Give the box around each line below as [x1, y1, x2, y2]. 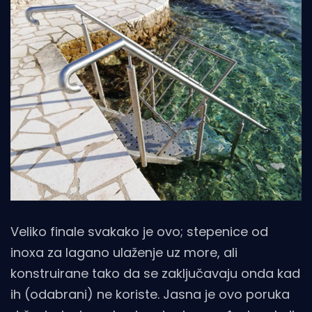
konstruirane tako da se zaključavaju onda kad [10, 265, 300, 283]
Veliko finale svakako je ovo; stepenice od [10, 223, 268, 241]
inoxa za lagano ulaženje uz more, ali [10, 244, 237, 262]
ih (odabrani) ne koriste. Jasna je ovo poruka [10, 286, 290, 304]
